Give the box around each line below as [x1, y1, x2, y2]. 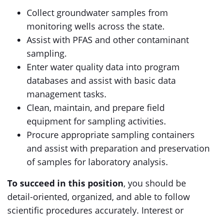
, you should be [124, 177, 186, 189]
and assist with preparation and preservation [27, 142, 210, 154]
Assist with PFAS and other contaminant [27, 34, 189, 46]
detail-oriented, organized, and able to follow [7, 191, 190, 202]
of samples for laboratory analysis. [27, 156, 168, 168]
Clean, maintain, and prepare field [27, 102, 165, 113]
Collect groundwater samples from [27, 7, 168, 18]
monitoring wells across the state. [27, 20, 165, 32]
